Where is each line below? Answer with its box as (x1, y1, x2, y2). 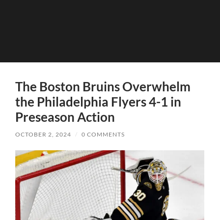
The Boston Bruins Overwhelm (15, 78, 191, 94)
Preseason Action (15, 109, 115, 125)
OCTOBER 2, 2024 (15, 130, 72, 138)
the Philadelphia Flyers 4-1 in (15, 93, 182, 110)
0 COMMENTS (82, 130, 125, 138)
